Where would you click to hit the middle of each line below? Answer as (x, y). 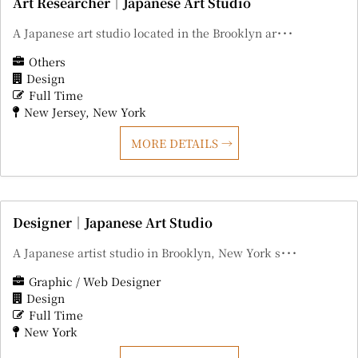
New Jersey (55, 112)
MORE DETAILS (176, 143)
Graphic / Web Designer (95, 282)
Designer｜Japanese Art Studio (113, 223)
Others (47, 62)
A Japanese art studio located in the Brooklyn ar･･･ (153, 33)
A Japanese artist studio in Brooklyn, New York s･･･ (155, 253)
